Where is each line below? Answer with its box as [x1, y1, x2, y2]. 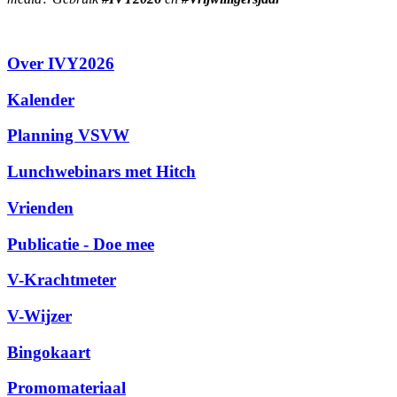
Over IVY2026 [7, 53, 114, 73]
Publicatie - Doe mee [7, 234, 154, 253]
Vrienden [7, 198, 74, 217]
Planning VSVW [7, 126, 129, 145]
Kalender [7, 90, 74, 109]
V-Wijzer [7, 307, 72, 325]
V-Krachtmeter [7, 270, 116, 290]
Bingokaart [7, 342, 90, 362]
